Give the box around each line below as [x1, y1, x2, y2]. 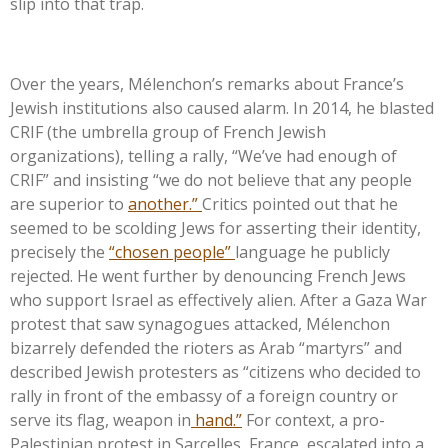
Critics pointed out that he [202, 192, 398, 215]
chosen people [115, 240, 225, 263]
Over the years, [10, 72, 128, 95]
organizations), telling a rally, [10, 144, 228, 167]
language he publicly [235, 240, 390, 263]
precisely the [10, 240, 105, 263]
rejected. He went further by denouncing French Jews [10, 264, 406, 287]
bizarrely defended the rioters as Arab [10, 336, 295, 359]
